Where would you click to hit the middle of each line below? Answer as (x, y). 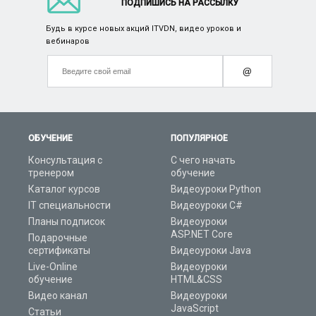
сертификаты (59, 251)
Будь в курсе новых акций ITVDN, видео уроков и (143, 29)
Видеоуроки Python (216, 189)
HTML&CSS (197, 280)
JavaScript (195, 309)
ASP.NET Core (202, 235)
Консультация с (65, 160)
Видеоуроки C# (207, 206)
